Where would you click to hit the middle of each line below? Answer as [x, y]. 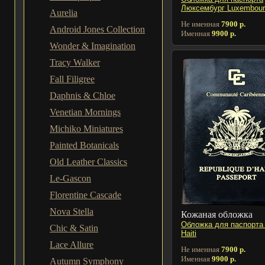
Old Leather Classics [88, 162]
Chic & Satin [74, 228]
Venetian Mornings [85, 112]
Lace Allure [72, 245]
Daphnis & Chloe [83, 96]
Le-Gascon [70, 178]
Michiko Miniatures [86, 129]
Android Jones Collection [97, 29]
